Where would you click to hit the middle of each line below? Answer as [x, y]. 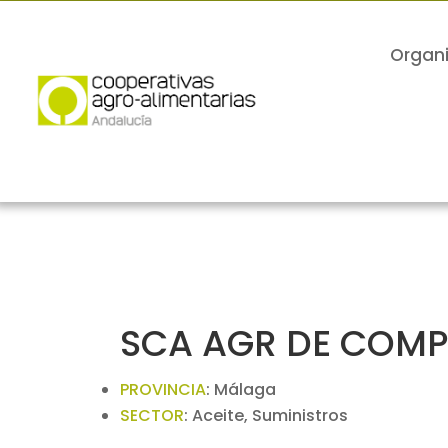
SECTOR [152, 415]
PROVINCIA [163, 389]
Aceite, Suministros [270, 415]
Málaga [245, 389]
